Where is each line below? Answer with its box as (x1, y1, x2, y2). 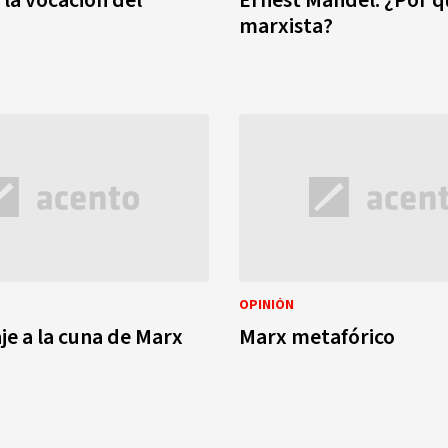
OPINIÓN (239, 295, 294, 316)
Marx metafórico (239, 321, 395, 354)
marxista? (239, 9, 333, 42)
